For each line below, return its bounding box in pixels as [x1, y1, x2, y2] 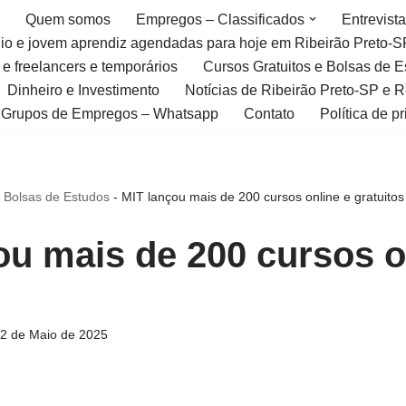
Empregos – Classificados [136, 12, 304, 27]
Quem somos [25, 12, 111, 27]
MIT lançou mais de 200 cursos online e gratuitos [121, 189, 404, 204]
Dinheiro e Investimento [7, 82, 159, 98]
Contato [244, 106, 295, 121]
